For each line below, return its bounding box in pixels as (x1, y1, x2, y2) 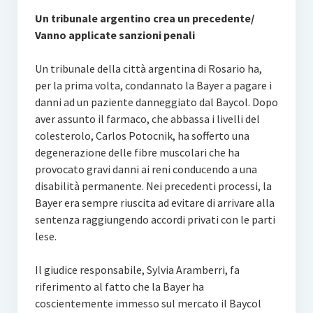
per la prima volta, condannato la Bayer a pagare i (34, 78, 272, 92)
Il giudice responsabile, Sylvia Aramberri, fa (34, 263, 240, 277)
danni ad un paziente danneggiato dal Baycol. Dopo (34, 95, 278, 109)
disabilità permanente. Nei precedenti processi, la (34, 179, 272, 193)
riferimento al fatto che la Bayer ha (34, 279, 204, 293)
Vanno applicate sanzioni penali (34, 28, 195, 42)
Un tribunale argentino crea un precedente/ (34, 11, 254, 25)
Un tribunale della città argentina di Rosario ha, (34, 61, 262, 75)
